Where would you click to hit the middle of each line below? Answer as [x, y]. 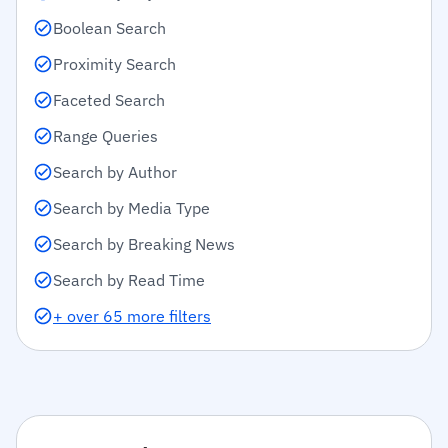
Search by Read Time [129, 280]
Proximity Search [114, 64]
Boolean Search [109, 28]
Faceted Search [109, 100]
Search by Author [115, 172]
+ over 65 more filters [132, 316]
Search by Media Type [131, 208]
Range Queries [105, 136]
